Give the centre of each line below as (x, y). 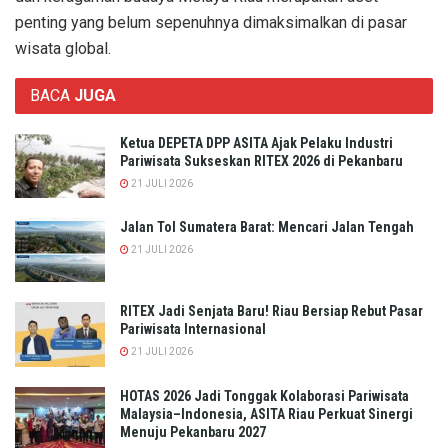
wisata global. (63, 48)
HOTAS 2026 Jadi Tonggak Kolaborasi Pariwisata (264, 395)
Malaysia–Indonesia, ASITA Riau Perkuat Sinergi (266, 413)
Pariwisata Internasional (193, 329)
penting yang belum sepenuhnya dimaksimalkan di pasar (211, 22)
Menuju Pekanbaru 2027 (193, 431)
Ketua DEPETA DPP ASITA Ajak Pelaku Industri (256, 142)
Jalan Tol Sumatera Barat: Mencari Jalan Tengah (267, 227)
